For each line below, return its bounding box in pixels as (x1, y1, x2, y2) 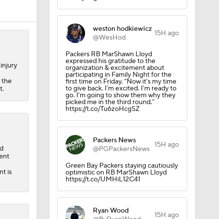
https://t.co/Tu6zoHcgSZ (65, 105, 140, 113)
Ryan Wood (92, 206, 129, 215)
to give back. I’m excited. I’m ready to (65, 84, 176, 93)
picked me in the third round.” (65, 98, 154, 107)
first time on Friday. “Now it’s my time (65, 77, 176, 86)
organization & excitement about (65, 64, 164, 72)
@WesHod (92, 33, 126, 42)
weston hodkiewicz (92, 24, 152, 33)
